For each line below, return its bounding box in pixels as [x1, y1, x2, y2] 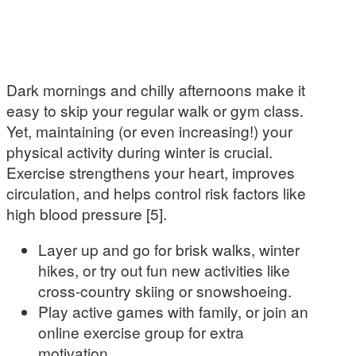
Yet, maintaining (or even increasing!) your [6, 119, 292, 141]
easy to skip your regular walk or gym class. [6, 99, 304, 121]
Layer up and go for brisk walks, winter [38, 238, 300, 260]
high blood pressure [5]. [6, 202, 167, 224]
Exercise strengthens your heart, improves [6, 161, 295, 183]
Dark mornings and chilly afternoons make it [6, 78, 305, 100]
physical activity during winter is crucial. [6, 140, 273, 162]
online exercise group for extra [38, 320, 244, 342]
